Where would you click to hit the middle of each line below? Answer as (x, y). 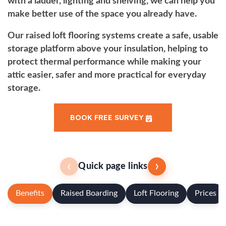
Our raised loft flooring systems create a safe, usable (113, 36)
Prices (206, 193)
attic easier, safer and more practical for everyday (107, 75)
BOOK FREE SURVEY (108, 117)
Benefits (30, 193)
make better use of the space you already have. (102, 14)
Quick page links (113, 166)
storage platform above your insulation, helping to (108, 49)
